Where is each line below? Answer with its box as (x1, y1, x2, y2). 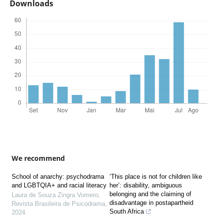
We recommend (11, 154, 65, 163)
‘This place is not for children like (109, 173, 202, 181)
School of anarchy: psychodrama (11, 173, 104, 181)
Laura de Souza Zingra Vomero (11, 191, 98, 199)
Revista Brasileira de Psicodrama (11, 200, 105, 208)
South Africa (109, 208, 144, 216)
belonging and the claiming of (109, 190, 191, 198)
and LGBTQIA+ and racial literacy (11, 182, 107, 189)
